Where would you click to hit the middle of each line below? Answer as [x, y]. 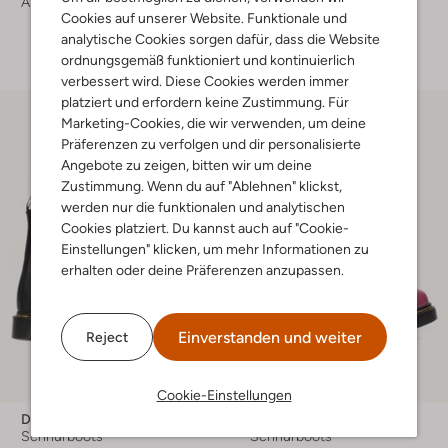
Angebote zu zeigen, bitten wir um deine [186, 165]
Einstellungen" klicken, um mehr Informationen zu [215, 249]
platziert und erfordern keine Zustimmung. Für [205, 102]
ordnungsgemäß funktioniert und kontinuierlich [208, 60]
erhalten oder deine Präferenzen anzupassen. [202, 270]
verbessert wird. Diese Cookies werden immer [205, 81]
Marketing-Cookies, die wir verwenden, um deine [213, 123]
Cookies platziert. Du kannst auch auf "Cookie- [205, 228]
